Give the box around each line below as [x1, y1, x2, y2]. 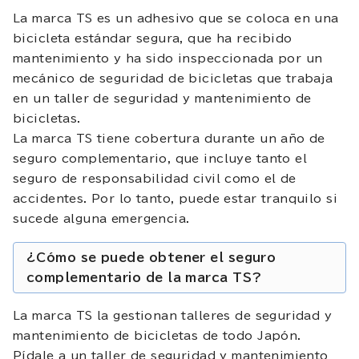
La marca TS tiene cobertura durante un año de [13, 132, 325, 144]
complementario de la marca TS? [26, 271, 262, 284]
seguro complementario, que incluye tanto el [13, 152, 308, 164]
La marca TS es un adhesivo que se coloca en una [13, 12, 339, 24]
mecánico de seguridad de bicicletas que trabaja [13, 72, 333, 84]
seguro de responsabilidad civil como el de [13, 172, 296, 184]
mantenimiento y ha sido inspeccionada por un [13, 52, 323, 64]
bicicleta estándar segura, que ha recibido [13, 32, 292, 44]
